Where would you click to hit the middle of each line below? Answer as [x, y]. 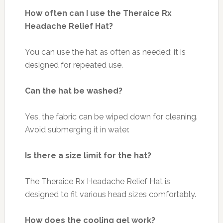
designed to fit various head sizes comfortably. [110, 194]
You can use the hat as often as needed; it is [105, 52]
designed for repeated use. [74, 65]
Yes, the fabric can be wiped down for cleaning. [111, 116]
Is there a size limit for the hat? [88, 155]
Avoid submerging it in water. [77, 129]
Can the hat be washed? [73, 91]
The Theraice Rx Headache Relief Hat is [97, 181]
